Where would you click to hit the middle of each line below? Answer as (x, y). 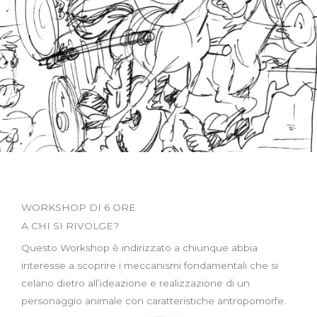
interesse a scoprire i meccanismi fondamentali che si (150, 265)
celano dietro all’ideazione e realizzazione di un (136, 283)
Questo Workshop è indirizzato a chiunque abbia (139, 247)
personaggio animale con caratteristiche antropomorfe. (154, 300)
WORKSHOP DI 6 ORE (79, 207)
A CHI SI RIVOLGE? (70, 225)
